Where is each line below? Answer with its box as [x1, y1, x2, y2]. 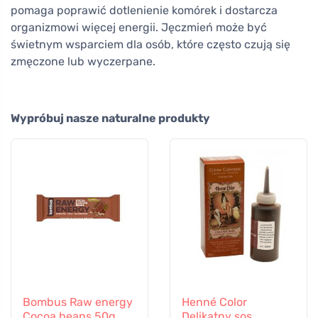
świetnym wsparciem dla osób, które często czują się [11, 38, 290, 52]
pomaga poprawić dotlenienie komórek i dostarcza [11, 4, 278, 18]
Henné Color [182, 295, 247, 309]
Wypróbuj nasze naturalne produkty [11, 111, 210, 126]
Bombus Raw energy [23, 295, 133, 309]
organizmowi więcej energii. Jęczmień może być [11, 21, 267, 35]
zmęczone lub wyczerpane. [11, 55, 155, 69]
